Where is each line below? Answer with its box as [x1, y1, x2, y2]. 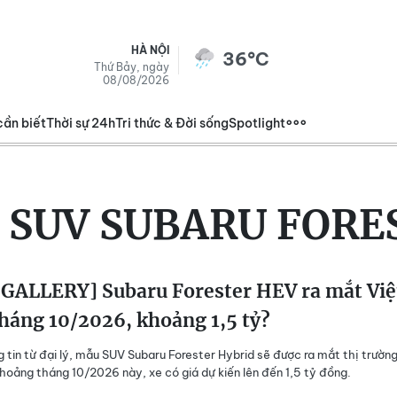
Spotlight [229, 115, 285, 131]
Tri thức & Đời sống [115, 115, 229, 131]
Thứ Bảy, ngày [94, 60, 169, 74]
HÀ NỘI [131, 43, 169, 57]
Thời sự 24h [46, 115, 115, 131]
